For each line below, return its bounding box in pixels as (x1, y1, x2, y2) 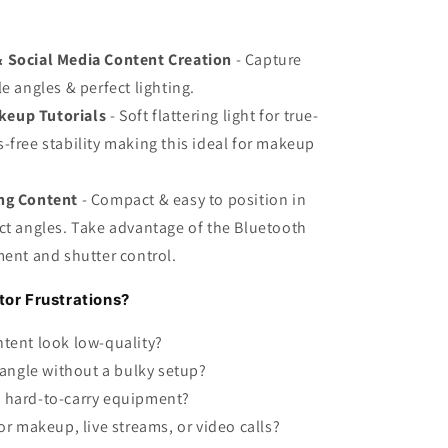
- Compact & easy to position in (81, 188, 307, 210)
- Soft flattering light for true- (109, 104, 319, 126)
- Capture (232, 48, 303, 70)
